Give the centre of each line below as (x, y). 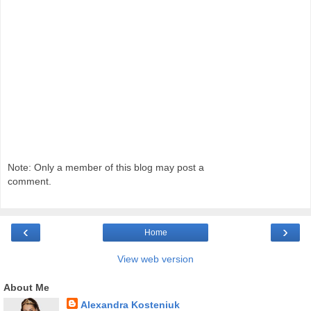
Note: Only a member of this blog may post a (106, 167)
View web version (155, 259)
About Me (26, 288)
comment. (30, 181)
